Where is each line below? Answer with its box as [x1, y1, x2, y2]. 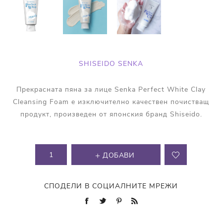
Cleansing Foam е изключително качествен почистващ [13, 97, 209, 107]
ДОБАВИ [103, 151, 135, 161]
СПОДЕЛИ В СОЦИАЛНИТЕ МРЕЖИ [44, 181, 178, 191]
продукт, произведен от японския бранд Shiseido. [20, 110, 202, 119]
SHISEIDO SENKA [79, 59, 143, 69]
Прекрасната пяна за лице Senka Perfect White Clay [16, 85, 206, 95]
